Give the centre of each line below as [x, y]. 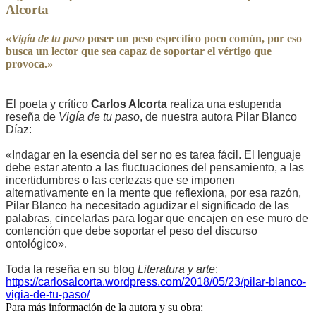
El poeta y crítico [48, 104]
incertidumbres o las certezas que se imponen [120, 181]
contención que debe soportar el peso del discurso [132, 231]
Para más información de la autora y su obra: [104, 308]
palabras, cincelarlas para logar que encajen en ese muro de [157, 219]
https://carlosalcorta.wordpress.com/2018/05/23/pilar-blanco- [156, 282]
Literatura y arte [176, 269]
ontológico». [36, 244]
